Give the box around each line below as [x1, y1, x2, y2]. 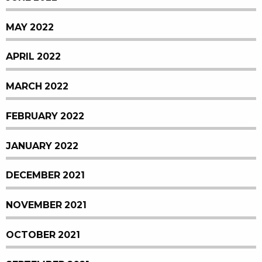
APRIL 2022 [6, 51, 61, 62]
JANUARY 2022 [6, 140, 78, 151]
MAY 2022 [6, 22, 54, 32]
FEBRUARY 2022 [6, 111, 84, 121]
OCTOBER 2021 [6, 229, 80, 240]
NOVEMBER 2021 [6, 200, 87, 211]
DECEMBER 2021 [6, 170, 85, 181]
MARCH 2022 [6, 81, 68, 92]
